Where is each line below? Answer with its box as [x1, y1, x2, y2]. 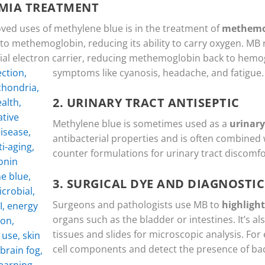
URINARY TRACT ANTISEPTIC [66, 95, 240, 111]
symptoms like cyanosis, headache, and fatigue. [53, 66, 264, 79]
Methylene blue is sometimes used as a [53, 117, 230, 131]
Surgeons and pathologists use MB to [53, 198, 222, 211]
